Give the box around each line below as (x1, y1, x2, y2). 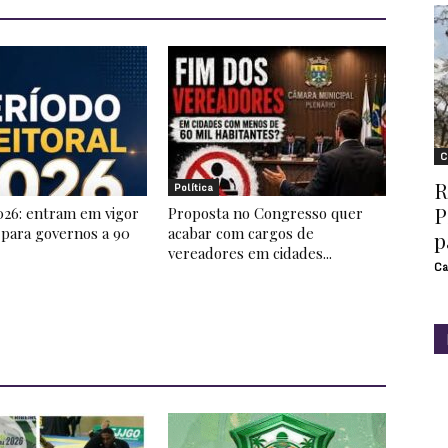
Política (174, 179, 213, 195)
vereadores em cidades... (168, 243, 332, 263)
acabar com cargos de (168, 223, 314, 243)
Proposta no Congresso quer (168, 203, 363, 223)
